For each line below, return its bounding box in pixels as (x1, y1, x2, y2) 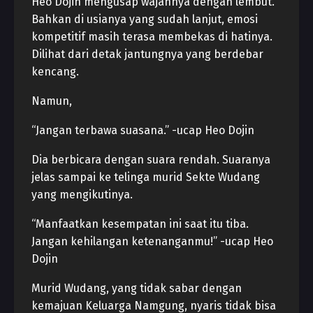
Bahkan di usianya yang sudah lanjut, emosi (31, 13, 258, 26)
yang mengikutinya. (31, 188, 133, 201)
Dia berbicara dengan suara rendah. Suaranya (31, 153, 270, 166)
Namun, (31, 94, 72, 108)
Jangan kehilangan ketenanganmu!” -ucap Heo (31, 235, 273, 248)
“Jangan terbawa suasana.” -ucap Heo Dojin (31, 124, 254, 137)
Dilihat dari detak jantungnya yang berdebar (31, 48, 263, 61)
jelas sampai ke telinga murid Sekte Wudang (31, 170, 260, 184)
